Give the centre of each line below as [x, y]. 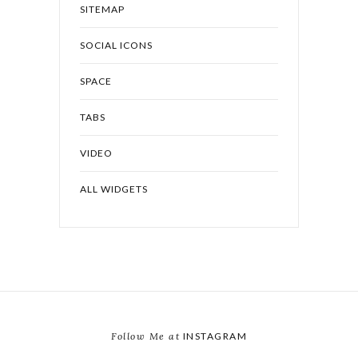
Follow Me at [145, 336]
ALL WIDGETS [114, 189]
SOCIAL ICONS [116, 46]
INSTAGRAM [213, 336]
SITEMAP [102, 10]
